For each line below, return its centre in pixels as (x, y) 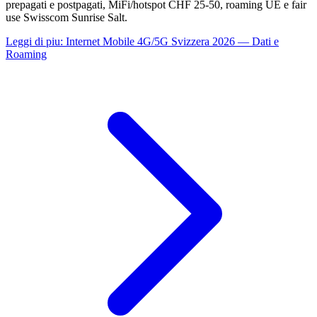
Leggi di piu (33, 41)
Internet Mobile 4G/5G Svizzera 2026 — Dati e (172, 41)
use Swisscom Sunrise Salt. (67, 17)
